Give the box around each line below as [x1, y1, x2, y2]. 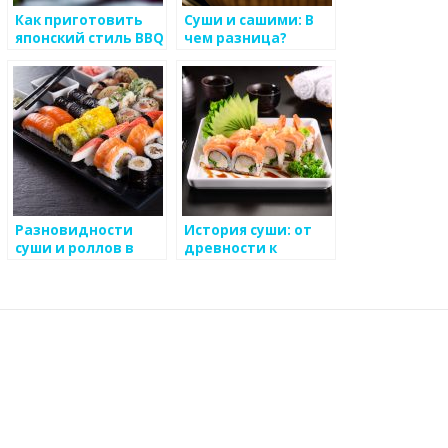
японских [15, 256, 83, 275]
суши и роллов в [15, 238, 134, 257]
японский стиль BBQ [15, 28, 164, 47]
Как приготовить [15, 10, 143, 29]
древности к [184, 238, 277, 257]
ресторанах [15, 274, 102, 293]
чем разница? [184, 28, 287, 47]
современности [184, 256, 300, 275]
